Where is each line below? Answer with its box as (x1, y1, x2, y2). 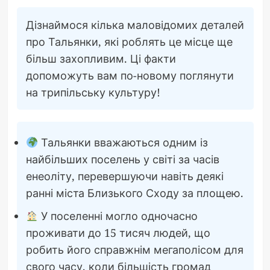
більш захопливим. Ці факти (25, 51, 176, 66)
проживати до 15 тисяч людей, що (25, 225, 210, 240)
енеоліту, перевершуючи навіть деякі (25, 168, 224, 183)
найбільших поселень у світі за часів (25, 151, 219, 166)
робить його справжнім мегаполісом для (25, 242, 243, 257)
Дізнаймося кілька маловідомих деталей (25, 17, 244, 32)
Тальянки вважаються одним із (38, 134, 208, 149)
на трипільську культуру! (25, 84, 160, 99)
